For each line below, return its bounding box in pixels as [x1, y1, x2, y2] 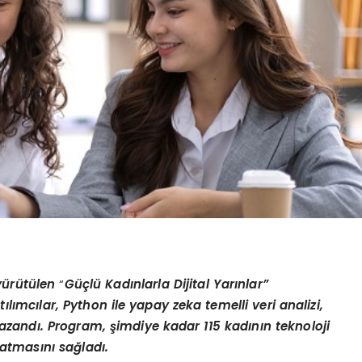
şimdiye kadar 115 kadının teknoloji [109, 317, 330, 335]
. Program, [40, 317, 110, 335]
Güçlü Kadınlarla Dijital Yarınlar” [64, 275, 268, 293]
